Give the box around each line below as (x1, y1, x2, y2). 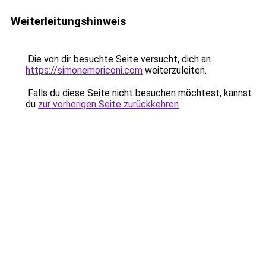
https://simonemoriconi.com (26, 65, 142, 76)
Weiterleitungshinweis (11, 14, 126, 28)
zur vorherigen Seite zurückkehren (38, 99, 179, 110)
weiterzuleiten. (142, 65, 207, 76)
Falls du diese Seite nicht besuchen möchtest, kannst (26, 87, 252, 99)
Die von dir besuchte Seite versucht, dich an (26, 53, 211, 65)
